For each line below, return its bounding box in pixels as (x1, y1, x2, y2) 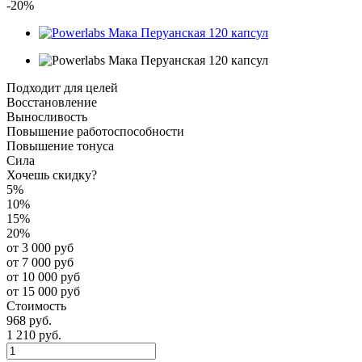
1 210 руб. (6, 327, 61, 342)
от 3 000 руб (6, 240, 74, 255)
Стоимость (6, 298, 66, 313)
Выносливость (6, 109, 87, 124)
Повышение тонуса (6, 138, 114, 153)
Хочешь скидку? (6, 167, 97, 182)
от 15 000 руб (6, 284, 80, 298)
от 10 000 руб (6, 269, 80, 284)
